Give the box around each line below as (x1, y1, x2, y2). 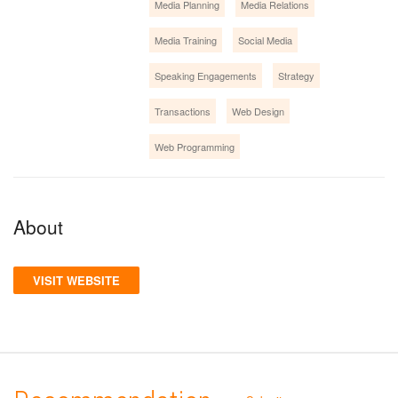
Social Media (238, 32, 293, 47)
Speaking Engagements (155, 68, 258, 83)
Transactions (155, 103, 211, 118)
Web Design (232, 103, 285, 118)
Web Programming (155, 139, 235, 154)
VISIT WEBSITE (33, 271, 120, 289)
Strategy (278, 68, 315, 83)
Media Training (155, 32, 218, 47)
